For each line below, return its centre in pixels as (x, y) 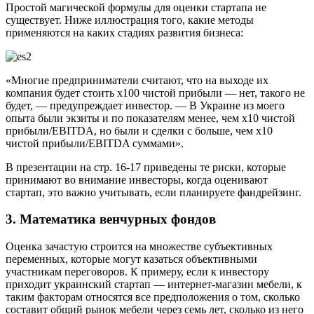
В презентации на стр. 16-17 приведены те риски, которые (146, 167)
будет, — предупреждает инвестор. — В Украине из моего (145, 105)
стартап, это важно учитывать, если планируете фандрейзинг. (153, 192)
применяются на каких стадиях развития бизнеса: (124, 32)
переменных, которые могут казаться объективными (131, 259)
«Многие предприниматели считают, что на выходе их (137, 80)
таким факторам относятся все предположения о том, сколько (153, 296)
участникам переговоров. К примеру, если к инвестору (137, 271)
